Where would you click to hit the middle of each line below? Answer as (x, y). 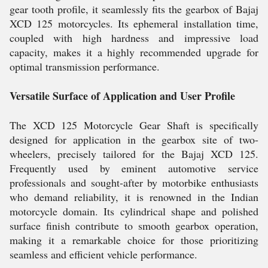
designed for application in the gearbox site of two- (134, 139)
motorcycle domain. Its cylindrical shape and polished (134, 211)
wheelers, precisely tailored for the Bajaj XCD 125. (134, 154)
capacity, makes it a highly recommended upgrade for (134, 52)
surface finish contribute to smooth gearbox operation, (134, 226)
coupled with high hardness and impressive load (134, 38)
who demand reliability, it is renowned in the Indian (134, 197)
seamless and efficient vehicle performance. (103, 254)
